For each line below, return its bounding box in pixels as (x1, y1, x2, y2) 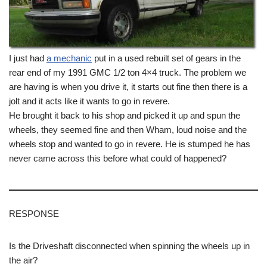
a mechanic (46, 52, 92, 63)
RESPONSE (9, 208, 59, 219)
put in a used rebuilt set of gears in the (92, 52, 241, 63)
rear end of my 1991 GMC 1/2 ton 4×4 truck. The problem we (9, 67, 246, 77)
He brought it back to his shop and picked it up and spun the (9, 110, 240, 120)
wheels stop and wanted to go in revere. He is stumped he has (9, 138, 250, 149)
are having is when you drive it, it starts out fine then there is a (9, 81, 247, 92)
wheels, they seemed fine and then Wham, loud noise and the (9, 124, 247, 135)
